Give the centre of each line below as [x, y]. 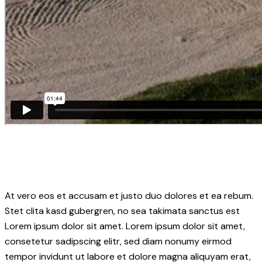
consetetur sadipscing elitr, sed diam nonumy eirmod [118, 241]
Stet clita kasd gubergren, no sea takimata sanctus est [122, 211]
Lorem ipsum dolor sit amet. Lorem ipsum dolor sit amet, [125, 226]
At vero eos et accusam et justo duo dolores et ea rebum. [129, 195]
